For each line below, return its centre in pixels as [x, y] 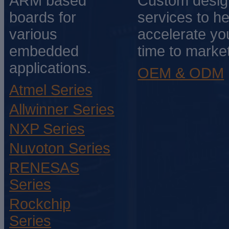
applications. [50, 68]
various [33, 35]
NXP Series [47, 129]
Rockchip [40, 204]
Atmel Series [51, 90]
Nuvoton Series [60, 148]
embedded [44, 51]
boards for [43, 18]
